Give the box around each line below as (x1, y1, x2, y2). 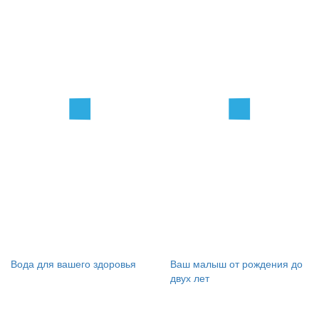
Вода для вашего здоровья (11, 256, 136, 271)
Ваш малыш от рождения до (170, 256, 303, 271)
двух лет (170, 271, 209, 285)
